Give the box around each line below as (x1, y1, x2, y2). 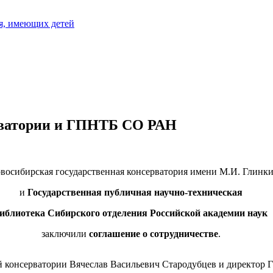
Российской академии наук (150, 207, 268, 218)
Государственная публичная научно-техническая (27, 186, 243, 197)
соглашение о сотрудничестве (89, 228, 218, 239)
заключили (41, 228, 89, 239)
